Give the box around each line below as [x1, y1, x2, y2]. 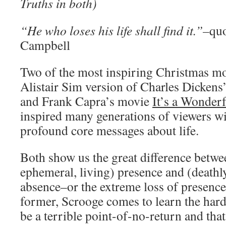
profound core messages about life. [20, 122, 199, 139]
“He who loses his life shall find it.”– [20, 22, 209, 39]
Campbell [20, 36, 70, 53]
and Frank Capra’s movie [20, 92, 152, 109]
